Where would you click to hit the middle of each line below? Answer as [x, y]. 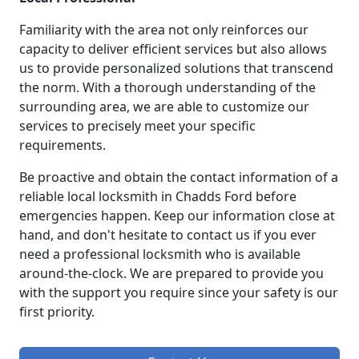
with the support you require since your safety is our [179, 293]
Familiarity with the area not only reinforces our [164, 30]
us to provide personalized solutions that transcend [176, 69]
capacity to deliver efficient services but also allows [173, 49]
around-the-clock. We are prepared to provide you [171, 274]
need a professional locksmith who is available [160, 254]
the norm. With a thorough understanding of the [167, 88]
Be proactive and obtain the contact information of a [179, 177]
